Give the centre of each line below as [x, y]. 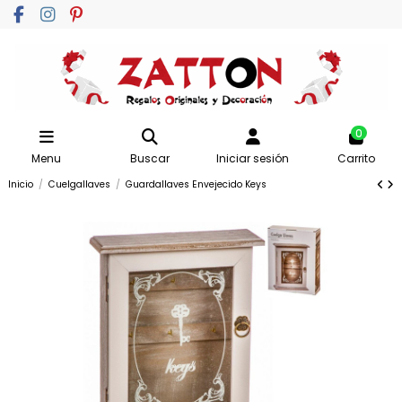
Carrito [356, 159]
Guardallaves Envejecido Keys [197, 185]
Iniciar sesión [253, 159]
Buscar [149, 159]
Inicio [21, 185]
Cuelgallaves [80, 185]
